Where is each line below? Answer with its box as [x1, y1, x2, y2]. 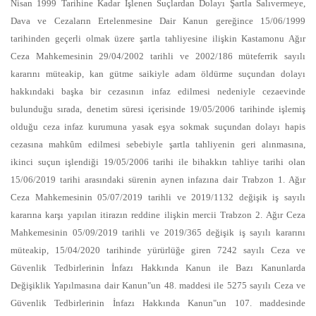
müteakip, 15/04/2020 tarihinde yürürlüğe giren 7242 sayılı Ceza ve [11, 245, 305, 255]
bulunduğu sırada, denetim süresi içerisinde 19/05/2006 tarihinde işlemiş [11, 104, 305, 114]
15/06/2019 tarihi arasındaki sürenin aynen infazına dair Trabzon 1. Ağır [11, 174, 305, 185]
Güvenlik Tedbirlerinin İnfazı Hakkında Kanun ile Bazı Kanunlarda [11, 262, 305, 273]
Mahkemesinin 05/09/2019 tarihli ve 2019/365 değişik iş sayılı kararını [11, 227, 305, 238]
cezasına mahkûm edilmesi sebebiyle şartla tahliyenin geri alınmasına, [11, 139, 305, 150]
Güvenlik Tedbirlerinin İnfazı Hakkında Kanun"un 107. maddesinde [11, 298, 305, 308]
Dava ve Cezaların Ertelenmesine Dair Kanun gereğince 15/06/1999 [11, 16, 305, 26]
